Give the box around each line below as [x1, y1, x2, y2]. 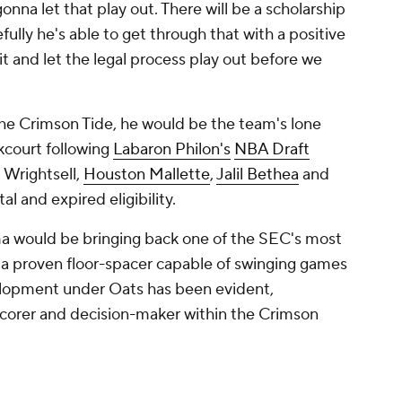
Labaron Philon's [113, 139, 231, 161]
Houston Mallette [83, 164, 210, 186]
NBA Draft [234, 139, 310, 161]
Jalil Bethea [216, 164, 299, 186]
